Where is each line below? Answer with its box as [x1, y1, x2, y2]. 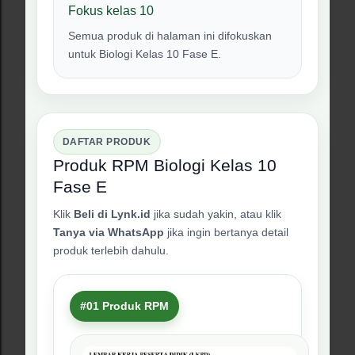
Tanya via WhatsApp [53, 226, 164, 239]
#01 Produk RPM [80, 300, 169, 312]
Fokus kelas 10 [68, 3, 154, 17]
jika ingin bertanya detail [164, 226, 288, 239]
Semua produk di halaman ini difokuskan [68, 29, 272, 42]
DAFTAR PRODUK [63, 136, 151, 147]
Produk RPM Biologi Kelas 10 [53, 156, 277, 174]
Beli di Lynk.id [74, 208, 151, 220]
